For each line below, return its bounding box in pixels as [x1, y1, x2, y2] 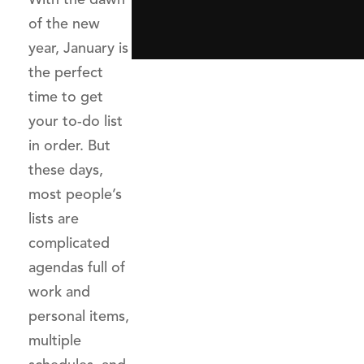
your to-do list [28, 112, 123, 130]
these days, [28, 161, 103, 179]
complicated [28, 234, 110, 252]
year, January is [28, 39, 128, 57]
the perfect [28, 63, 103, 81]
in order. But [28, 136, 110, 154]
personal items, [28, 307, 129, 325]
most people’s [28, 185, 122, 203]
